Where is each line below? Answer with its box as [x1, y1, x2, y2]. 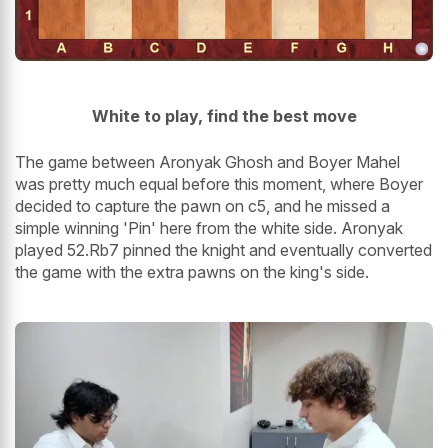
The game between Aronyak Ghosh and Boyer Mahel [15, 152, 400, 172]
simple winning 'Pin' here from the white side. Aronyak [15, 218, 403, 238]
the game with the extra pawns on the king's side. [15, 262, 369, 282]
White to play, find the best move [91, 106, 357, 126]
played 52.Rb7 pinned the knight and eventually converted [15, 240, 432, 260]
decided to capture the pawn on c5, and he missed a [15, 196, 390, 216]
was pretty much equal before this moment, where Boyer [15, 174, 423, 194]
